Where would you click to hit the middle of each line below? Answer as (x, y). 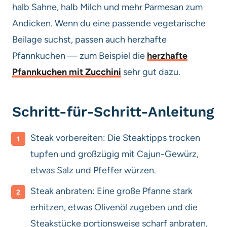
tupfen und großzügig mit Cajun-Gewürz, (115, 154)
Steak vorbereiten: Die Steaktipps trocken (115, 138)
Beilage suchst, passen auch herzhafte (89, 39)
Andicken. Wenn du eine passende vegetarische (109, 23)
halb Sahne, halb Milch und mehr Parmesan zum (107, 7)
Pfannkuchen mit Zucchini (67, 72)
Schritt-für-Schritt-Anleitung (113, 111)
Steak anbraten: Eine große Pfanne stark (111, 191)
